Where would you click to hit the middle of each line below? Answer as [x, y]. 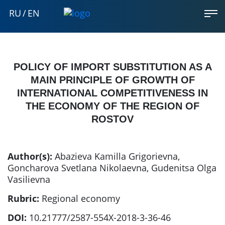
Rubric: [23, 198]
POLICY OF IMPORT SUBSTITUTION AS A [113, 67]
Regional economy [81, 198]
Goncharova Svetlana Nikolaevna [77, 168]
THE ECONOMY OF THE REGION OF [113, 106]
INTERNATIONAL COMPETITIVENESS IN [113, 93]
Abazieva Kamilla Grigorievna [116, 156]
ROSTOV [113, 119]
